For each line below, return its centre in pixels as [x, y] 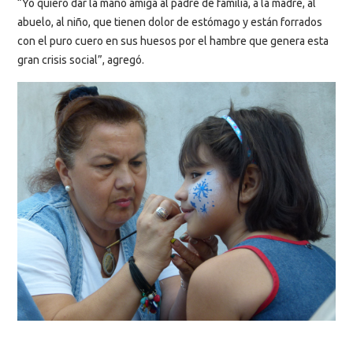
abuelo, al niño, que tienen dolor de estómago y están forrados [170, 22]
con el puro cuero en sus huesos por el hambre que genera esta [173, 41]
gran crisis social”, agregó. [81, 60]
